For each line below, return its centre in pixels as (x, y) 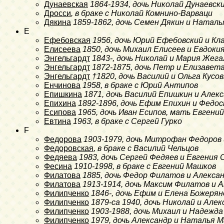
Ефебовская (67, 40)
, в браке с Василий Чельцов (146, 148)
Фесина (58, 166)
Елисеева (62, 49)
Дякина (57, 22)
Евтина (57, 121)
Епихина (60, 103)
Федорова (63, 139)
